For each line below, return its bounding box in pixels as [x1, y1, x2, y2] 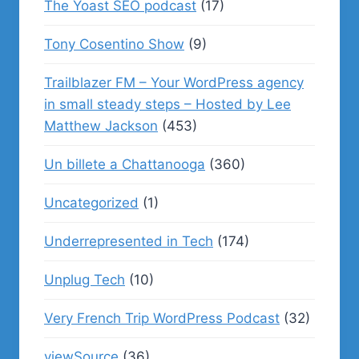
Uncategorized [44, 195, 139, 211]
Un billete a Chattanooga [44, 156, 205, 172]
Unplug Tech [44, 272, 125, 288]
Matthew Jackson [44, 118, 158, 134]
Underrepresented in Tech [44, 233, 213, 249]
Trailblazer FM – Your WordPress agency [44, 75, 304, 91]
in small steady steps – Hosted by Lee [44, 96, 291, 112]
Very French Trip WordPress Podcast [44, 310, 280, 326]
